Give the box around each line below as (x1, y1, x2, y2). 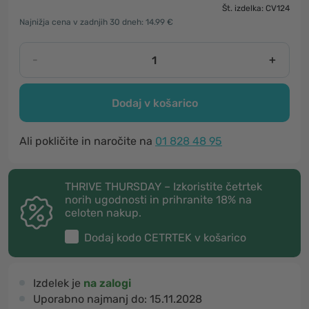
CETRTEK (144, 231, 192, 244)
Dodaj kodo (84, 231, 144, 244)
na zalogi (83, 277, 131, 290)
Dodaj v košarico (111, 96, 198, 110)
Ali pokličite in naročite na (19, 134, 155, 148)
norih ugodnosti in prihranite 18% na (65, 193, 252, 206)
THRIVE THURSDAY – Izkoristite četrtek (65, 180, 262, 193)
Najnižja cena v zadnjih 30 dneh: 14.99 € (19, 17, 173, 27)
